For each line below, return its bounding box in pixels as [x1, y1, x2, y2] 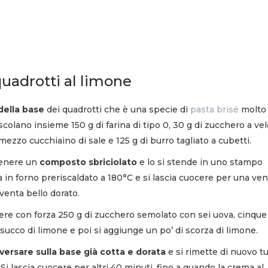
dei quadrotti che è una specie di [44, 103, 190, 115]
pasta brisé [190, 103, 239, 115]
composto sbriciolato [39, 156, 137, 167]
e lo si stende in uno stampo [137, 156, 263, 167]
